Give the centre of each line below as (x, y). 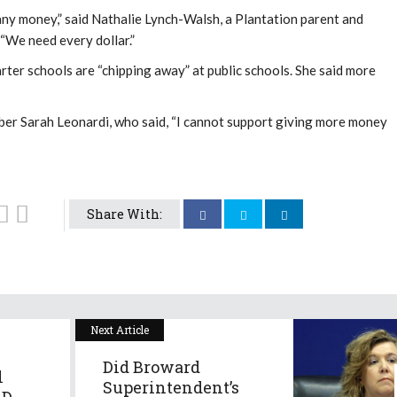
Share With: (125, 214)
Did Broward (152, 366)
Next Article (120, 329)
